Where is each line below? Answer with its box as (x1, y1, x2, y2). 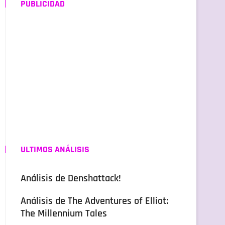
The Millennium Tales (21, 207, 107, 220)
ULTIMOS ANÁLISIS (21, 144, 89, 156)
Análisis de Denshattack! (21, 172, 121, 185)
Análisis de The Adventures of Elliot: (21, 195, 168, 208)
